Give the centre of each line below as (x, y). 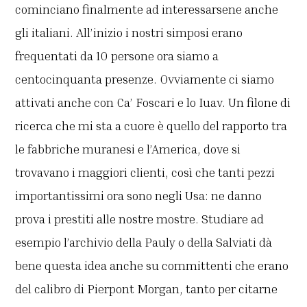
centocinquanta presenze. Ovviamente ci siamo (145, 78)
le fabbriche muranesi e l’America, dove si (128, 148)
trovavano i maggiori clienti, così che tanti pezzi (145, 172)
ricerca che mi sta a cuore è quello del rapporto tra (151, 125)
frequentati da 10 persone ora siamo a (117, 55)
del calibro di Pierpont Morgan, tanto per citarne (147, 288)
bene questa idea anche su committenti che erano (152, 265)
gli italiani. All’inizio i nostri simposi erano (129, 32)
